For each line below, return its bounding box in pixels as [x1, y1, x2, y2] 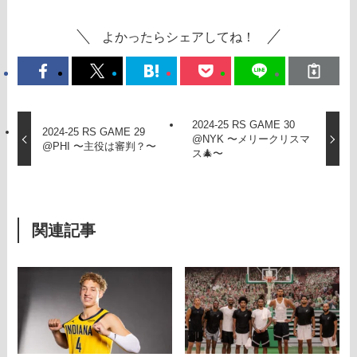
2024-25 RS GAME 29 [41, 125, 145, 138]
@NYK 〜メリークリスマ [192, 132, 311, 145]
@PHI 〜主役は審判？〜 [41, 139, 156, 152]
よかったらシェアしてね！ [102, 29, 255, 45]
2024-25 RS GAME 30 [192, 118, 296, 131]
